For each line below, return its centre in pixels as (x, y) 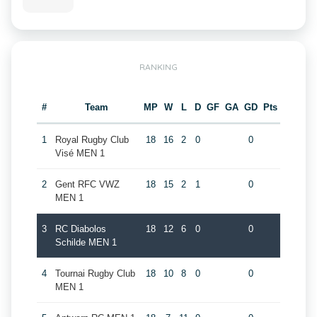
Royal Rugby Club (92, 140)
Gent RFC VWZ (87, 184)
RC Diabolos (80, 229)
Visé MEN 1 (80, 153)
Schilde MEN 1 (86, 242)
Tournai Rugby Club (95, 273)
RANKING (158, 67)
